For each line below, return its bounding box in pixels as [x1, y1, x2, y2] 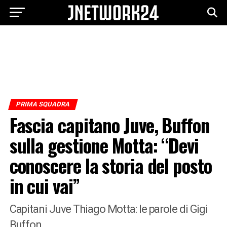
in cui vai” [9, 172, 80, 200]
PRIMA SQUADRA [15, 100, 71, 108]
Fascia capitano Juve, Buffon [9, 111, 210, 139]
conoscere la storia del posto [9, 152, 212, 179]
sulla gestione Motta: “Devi [9, 131, 199, 159]
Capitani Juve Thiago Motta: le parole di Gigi [9, 203, 208, 215]
